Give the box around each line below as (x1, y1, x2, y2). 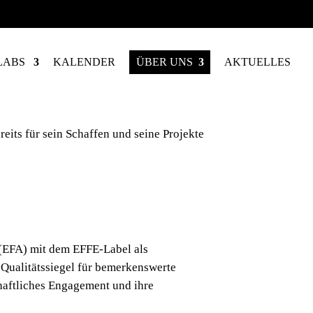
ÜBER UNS (136, 56, 193, 68)
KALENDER (53, 56, 115, 68)
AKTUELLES (224, 56, 291, 68)
